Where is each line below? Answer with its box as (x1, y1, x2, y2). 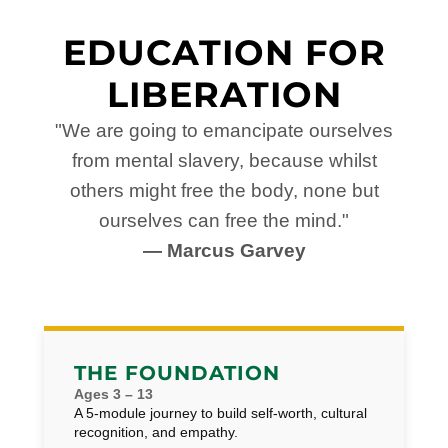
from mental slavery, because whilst (71, 150, 377, 171)
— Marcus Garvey (142, 240, 306, 261)
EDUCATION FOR (62, 31, 386, 74)
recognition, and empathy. (74, 424, 238, 440)
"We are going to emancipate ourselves (55, 120, 393, 141)
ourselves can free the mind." (99, 210, 349, 231)
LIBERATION (106, 73, 342, 116)
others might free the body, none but (69, 180, 379, 201)
